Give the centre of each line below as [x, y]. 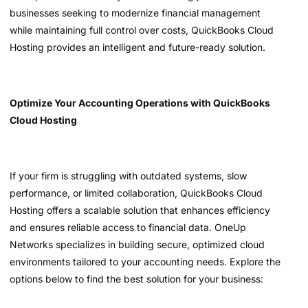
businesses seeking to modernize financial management [135, 12]
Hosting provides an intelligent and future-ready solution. [137, 47]
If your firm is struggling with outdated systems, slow [128, 175]
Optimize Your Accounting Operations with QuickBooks [140, 102]
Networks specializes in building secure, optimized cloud [137, 244]
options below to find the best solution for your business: [136, 278]
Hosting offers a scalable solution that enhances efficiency [140, 210]
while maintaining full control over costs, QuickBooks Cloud [142, 30]
